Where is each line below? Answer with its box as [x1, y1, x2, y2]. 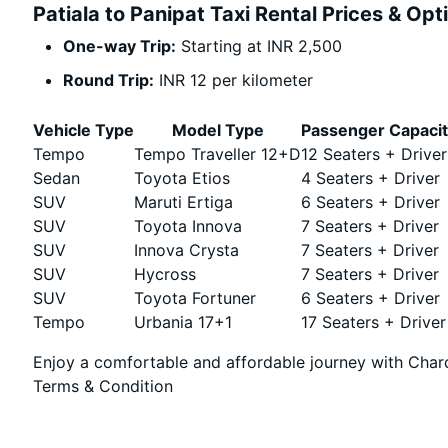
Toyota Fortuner [134, 288, 257, 308]
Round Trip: [63, 70, 155, 90]
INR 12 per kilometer [154, 70, 314, 90]
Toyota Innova [134, 216, 243, 236]
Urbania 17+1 [134, 312, 233, 332]
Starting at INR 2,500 [176, 36, 343, 56]
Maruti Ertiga [134, 192, 234, 212]
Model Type [171, 120, 264, 140]
